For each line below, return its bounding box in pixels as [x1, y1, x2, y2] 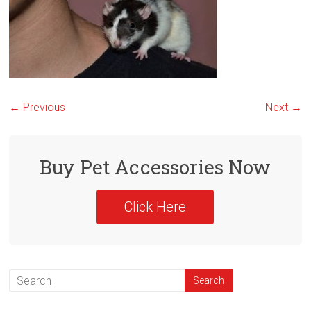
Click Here [124, 199, 187, 215]
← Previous [9, 101, 66, 114]
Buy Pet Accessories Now [40, 154, 271, 180]
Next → [264, 101, 302, 114]
